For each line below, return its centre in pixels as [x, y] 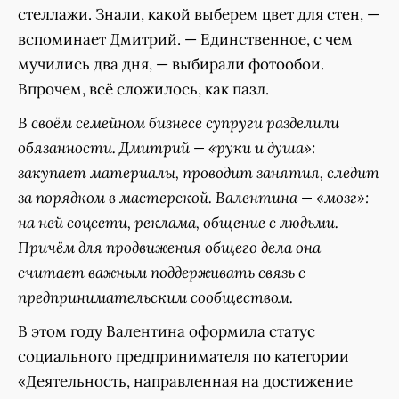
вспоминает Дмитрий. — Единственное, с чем [185, 39]
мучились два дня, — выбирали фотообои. [171, 64]
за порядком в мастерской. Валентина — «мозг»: [193, 197]
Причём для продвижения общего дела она [169, 247]
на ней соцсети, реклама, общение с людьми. [178, 222]
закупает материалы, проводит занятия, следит [199, 172]
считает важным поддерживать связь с [162, 272]
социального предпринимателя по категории [183, 356]
